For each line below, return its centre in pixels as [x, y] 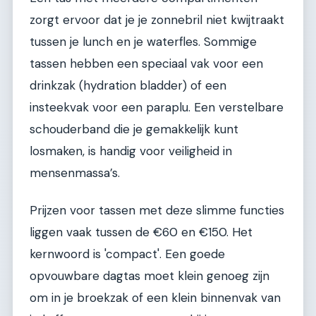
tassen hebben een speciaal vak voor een [146, 63]
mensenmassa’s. [75, 172]
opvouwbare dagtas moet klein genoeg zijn [150, 276]
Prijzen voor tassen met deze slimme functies [157, 211]
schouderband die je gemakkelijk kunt [134, 129]
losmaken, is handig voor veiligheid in [131, 151]
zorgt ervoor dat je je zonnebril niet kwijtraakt [157, 19]
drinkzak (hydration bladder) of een [128, 85]
